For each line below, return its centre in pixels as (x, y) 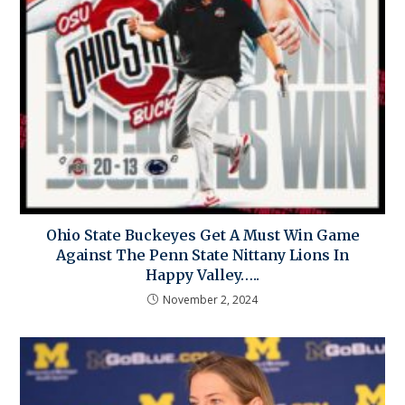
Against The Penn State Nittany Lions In (202, 255)
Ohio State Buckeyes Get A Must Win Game (202, 235)
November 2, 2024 (210, 300)
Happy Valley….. (202, 275)
